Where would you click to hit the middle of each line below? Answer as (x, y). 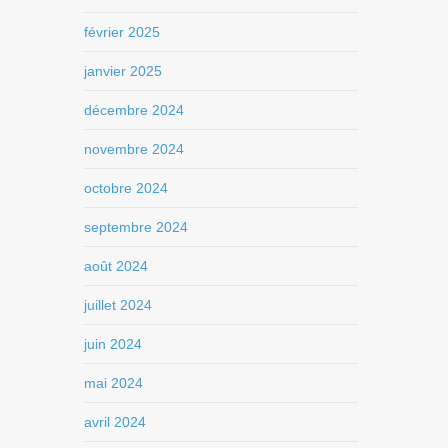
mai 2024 (114, 382)
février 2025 (122, 31)
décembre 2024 (134, 109)
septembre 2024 (136, 226)
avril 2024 (115, 421)
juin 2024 (113, 343)
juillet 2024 (118, 304)
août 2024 (116, 265)
